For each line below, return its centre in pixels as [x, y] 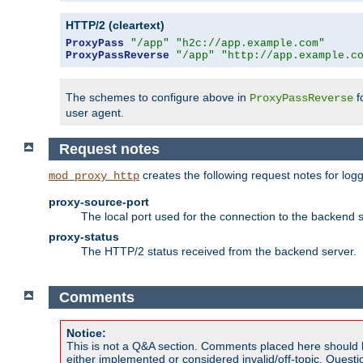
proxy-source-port [99, 202]
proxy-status [84, 237]
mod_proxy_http [94, 176]
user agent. [95, 112]
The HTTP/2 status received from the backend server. [219, 252]
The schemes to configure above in [158, 97]
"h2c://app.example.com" [250, 43]
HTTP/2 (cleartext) [115, 25]
